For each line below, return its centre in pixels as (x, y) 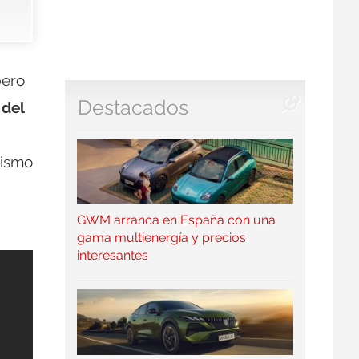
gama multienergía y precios (161, 238)
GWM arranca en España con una (176, 220)
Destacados (133, 108)
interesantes (112, 256)
